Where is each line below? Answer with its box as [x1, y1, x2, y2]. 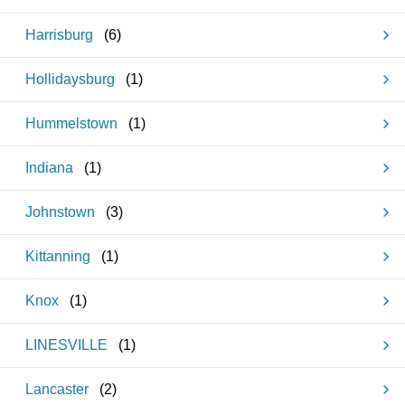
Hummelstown [25, 116, 118, 131]
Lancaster [25, 381, 89, 397]
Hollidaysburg [25, 71, 115, 87]
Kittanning [25, 249, 90, 264]
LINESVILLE [25, 337, 108, 353]
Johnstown [25, 204, 95, 220]
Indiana [25, 160, 73, 175]
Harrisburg [25, 27, 93, 42]
